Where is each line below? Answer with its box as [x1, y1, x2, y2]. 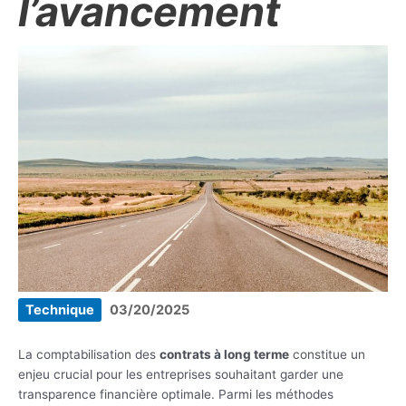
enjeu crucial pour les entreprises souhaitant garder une [18, 367, 343, 382]
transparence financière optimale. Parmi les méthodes [18, 387, 333, 402]
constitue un [289, 347, 365, 362]
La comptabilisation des [18, 347, 159, 362]
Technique [25, 301, 94, 318]
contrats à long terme [159, 347, 289, 362]
